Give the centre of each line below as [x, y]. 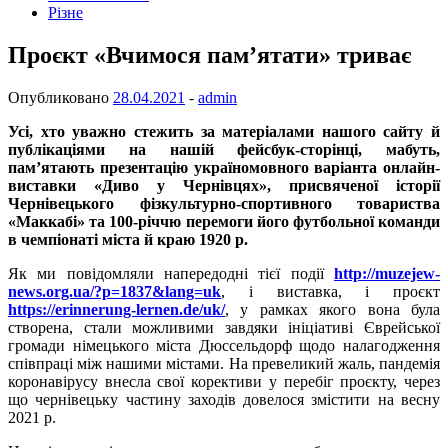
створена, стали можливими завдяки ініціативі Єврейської [224, 327]
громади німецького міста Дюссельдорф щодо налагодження [224, 345]
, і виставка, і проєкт [330, 291]
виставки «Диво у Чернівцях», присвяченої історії [224, 185]
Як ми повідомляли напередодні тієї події [171, 273]
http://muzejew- [387, 273]
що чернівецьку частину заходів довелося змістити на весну [224, 399]
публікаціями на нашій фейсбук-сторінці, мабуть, [224, 149]
